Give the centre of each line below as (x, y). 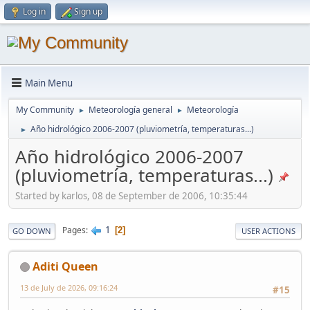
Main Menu (49, 83)
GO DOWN (32, 230)
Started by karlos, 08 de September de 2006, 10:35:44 (131, 195)
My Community (45, 110)
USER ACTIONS (268, 230)
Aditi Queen (65, 266)
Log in (34, 11)
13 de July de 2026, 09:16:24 (69, 287)
